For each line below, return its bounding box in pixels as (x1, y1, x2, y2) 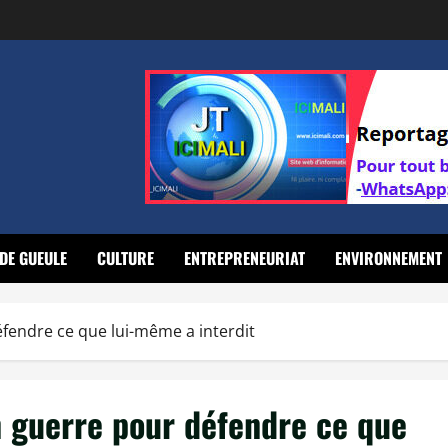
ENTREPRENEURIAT (184, 246, 305, 270)
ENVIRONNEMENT (335, 246, 442, 270)
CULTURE (97, 246, 154, 270)
